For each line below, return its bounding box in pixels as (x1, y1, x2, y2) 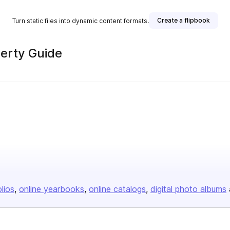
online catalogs (89, 184, 146, 194)
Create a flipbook (157, 16, 210, 24)
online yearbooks (19, 184, 84, 194)
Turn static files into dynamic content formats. (12, 16, 149, 25)
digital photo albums (150, 184, 226, 194)
